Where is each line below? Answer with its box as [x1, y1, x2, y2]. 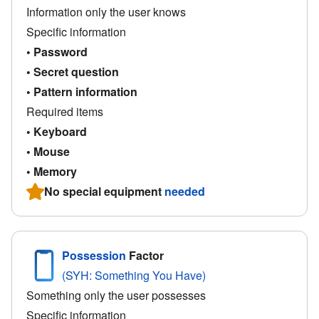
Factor [126, 246, 164, 263]
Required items [26, 103, 103, 120]
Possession [62, 246, 126, 263]
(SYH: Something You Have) [62, 266, 206, 283]
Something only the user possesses [26, 286, 206, 303]
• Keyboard [26, 122, 87, 140]
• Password [26, 43, 88, 60]
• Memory [26, 162, 77, 179]
